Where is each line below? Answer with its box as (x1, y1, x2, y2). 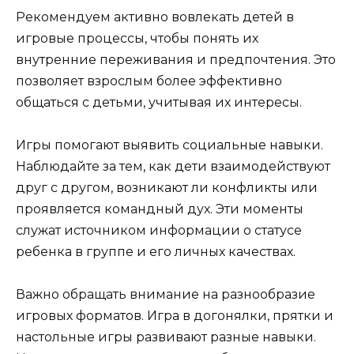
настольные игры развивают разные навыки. (16, 329, 316, 345)
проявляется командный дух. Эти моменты (16, 201, 303, 217)
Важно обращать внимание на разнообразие (16, 286, 315, 302)
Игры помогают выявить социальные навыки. (16, 137, 323, 153)
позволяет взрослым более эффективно (16, 73, 282, 88)
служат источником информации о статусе (16, 222, 302, 238)
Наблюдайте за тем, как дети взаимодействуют (16, 158, 330, 174)
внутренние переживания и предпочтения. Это (16, 51, 336, 67)
